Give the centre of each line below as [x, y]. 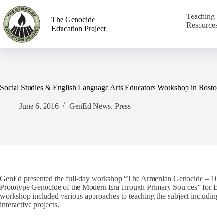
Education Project [78, 28]
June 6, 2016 [39, 106]
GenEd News [90, 106]
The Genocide [73, 20]
